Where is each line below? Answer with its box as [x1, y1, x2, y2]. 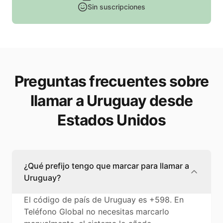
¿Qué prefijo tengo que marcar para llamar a [24, 161, 189, 171]
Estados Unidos [57, 111, 166, 129]
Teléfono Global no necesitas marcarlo [24, 207, 169, 217]
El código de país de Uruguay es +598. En [24, 195, 184, 205]
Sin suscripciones [88, 2, 145, 11]
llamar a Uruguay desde [30, 92, 193, 110]
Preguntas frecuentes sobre [14, 72, 209, 91]
